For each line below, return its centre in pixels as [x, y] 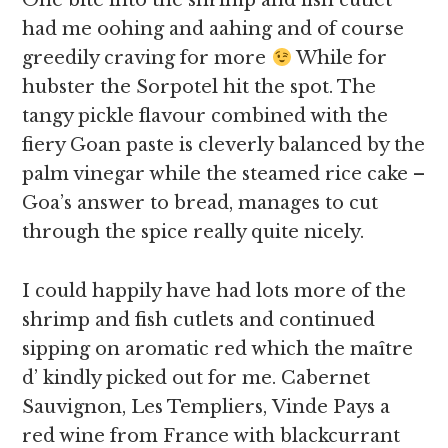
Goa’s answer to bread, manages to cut [200, 203]
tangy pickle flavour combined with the [205, 116]
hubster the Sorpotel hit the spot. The [199, 87]
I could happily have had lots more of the [214, 291]
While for [339, 58]
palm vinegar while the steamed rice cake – [224, 174]
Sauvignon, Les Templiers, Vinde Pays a [206, 407]
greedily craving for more [147, 58]
